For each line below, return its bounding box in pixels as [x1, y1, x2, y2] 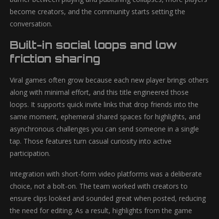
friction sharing [10, 52, 100, 65]
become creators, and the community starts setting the [10, 7, 185, 16]
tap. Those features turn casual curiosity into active [10, 136, 172, 146]
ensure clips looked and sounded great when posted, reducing [10, 194, 206, 203]
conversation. [10, 19, 52, 28]
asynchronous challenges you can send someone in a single [10, 124, 199, 133]
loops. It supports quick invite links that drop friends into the [10, 100, 198, 109]
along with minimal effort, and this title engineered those [10, 88, 189, 97]
